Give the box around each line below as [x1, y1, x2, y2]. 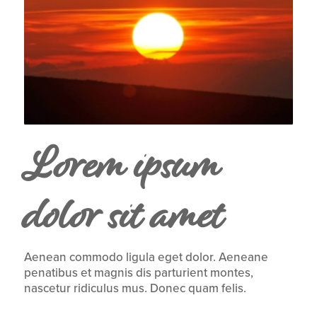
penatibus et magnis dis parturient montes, [23, 265, 253, 281]
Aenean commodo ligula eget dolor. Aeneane [23, 250, 268, 265]
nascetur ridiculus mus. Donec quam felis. [23, 281, 246, 296]
